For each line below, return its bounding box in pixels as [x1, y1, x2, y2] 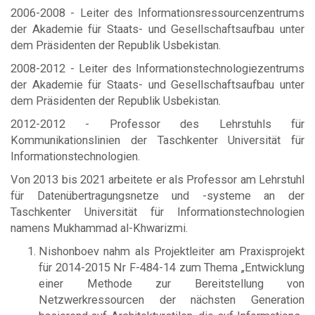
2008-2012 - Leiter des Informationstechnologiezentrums [11, 61, 304, 75]
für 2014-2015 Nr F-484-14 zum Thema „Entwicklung [39, 260, 304, 274]
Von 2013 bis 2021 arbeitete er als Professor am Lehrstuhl [11, 172, 304, 186]
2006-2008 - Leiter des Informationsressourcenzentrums [11, 6, 304, 20]
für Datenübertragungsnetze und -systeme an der [11, 188, 304, 202]
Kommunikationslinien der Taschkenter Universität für [11, 133, 304, 147]
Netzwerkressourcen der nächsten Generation [39, 292, 304, 307]
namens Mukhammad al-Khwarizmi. [11, 221, 188, 235]
